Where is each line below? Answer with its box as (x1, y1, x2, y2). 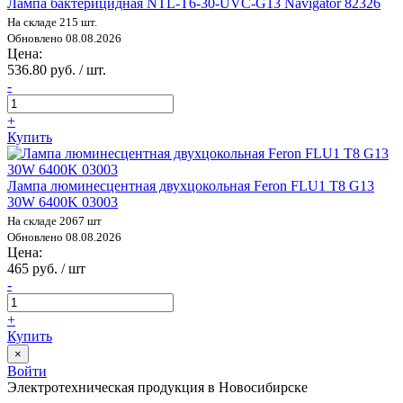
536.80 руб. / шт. (7, 61, 106, 77)
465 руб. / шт (7, 260, 85, 276)
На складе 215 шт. (7, 14, 97, 29)
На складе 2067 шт (7, 213, 102, 228)
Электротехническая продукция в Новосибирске (7, 379, 308, 395)
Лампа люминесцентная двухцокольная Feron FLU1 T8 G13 (7, 177, 374, 193)
